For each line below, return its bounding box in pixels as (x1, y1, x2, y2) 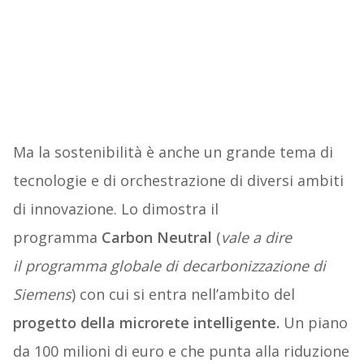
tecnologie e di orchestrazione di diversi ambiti (12, 171, 344, 191)
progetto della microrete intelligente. (12, 313, 279, 333)
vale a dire (220, 227, 292, 248)
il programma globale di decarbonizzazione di (12, 256, 326, 276)
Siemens (12, 284, 71, 305)
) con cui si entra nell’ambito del (71, 284, 295, 305)
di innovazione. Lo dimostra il (12, 199, 219, 219)
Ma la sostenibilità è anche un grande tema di (12, 142, 333, 162)
